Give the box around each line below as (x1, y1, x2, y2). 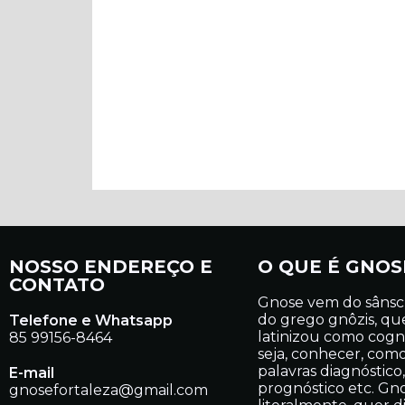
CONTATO (9, 274, 105, 296)
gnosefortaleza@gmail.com (9, 381, 208, 399)
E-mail (9, 364, 54, 381)
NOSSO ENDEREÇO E (9, 256, 212, 278)
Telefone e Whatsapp (9, 312, 173, 329)
